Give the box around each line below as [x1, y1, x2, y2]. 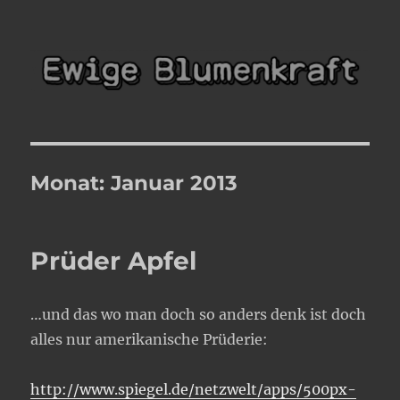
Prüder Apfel [30, 245, 197, 276]
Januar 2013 [111, 170, 238, 196]
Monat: [30, 170, 112, 196]
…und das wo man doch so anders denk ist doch [30, 304, 367, 323]
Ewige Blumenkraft [30, 37, 241, 62]
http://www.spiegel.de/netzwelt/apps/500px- [30, 379, 357, 398]
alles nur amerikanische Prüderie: [30, 329, 269, 348]
